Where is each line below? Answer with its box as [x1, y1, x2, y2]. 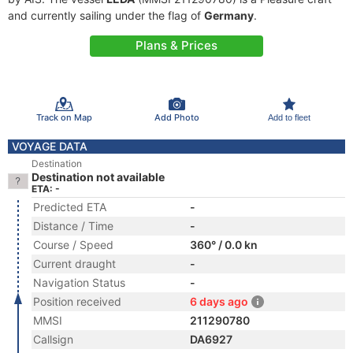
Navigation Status [33, 276, 125, 289]
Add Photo [154, 111, 199, 123]
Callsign [33, 333, 73, 346]
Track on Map [35, 111, 92, 123]
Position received [33, 295, 121, 308]
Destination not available [32, 170, 165, 184]
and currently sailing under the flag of [8, 9, 204, 22]
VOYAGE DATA [12, 139, 87, 153]
